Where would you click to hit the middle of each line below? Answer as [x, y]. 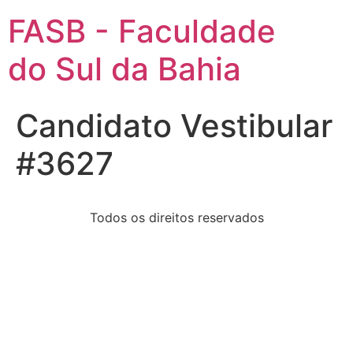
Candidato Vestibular [174, 126]
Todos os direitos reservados [176, 217]
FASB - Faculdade [142, 31]
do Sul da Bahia [124, 69]
